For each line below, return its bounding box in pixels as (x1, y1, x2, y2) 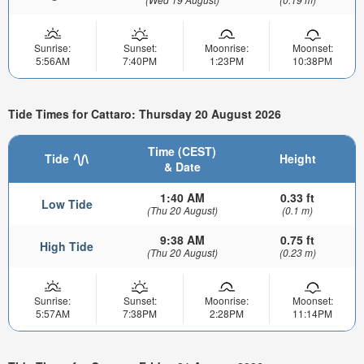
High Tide (40, 238, 93, 255)
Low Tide (41, 196, 93, 213)
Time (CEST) (148, 143, 216, 160)
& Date (163, 158, 201, 175)
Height (279, 150, 316, 167)
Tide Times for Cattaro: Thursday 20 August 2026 (8, 105, 281, 122)
